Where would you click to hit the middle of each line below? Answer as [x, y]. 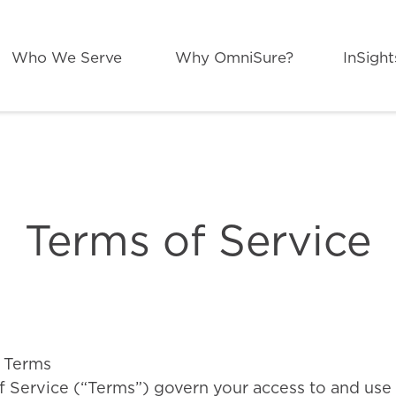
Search [220, 125]
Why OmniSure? [235, 57]
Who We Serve [67, 57]
